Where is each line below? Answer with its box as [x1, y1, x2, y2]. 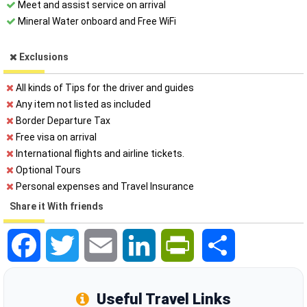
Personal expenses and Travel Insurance [14, 181, 194, 192]
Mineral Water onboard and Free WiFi [16, 16, 176, 27]
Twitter [79, 229, 112, 240]
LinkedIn [156, 229, 191, 240]
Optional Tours [14, 164, 81, 175]
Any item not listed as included [14, 99, 151, 110]
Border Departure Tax [14, 115, 110, 126]
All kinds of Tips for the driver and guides [14, 82, 194, 93]
